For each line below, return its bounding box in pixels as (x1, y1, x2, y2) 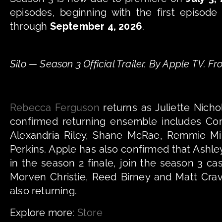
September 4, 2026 (50, 20, 143, 32)
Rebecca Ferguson (10, 101, 100, 113)
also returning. (10, 184, 77, 197)
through (10, 20, 50, 32)
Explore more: (10, 206, 77, 219)
